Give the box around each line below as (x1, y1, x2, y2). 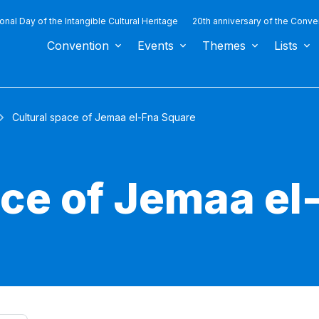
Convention (47, 38, 109, 53)
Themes (202, 38, 246, 53)
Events (137, 38, 174, 53)
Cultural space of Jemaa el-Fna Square (12, 111, 196, 124)
